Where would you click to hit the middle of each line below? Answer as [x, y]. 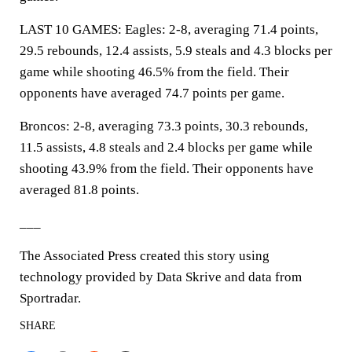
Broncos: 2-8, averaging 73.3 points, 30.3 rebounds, [164, 126]
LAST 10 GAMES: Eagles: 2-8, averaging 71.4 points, [169, 29]
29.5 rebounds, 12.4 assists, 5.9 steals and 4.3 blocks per [176, 51]
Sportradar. [50, 298]
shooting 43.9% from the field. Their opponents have [167, 169]
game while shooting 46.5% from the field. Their [154, 72]
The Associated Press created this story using [145, 256]
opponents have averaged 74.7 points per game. [152, 93]
